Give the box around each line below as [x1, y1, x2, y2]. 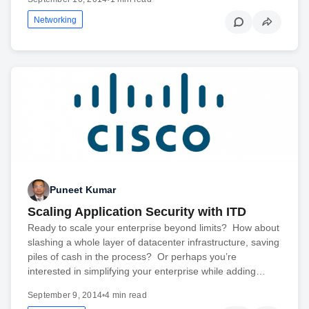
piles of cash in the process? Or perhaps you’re [28, 250, 237, 262]
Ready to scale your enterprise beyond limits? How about [28, 221, 279, 233]
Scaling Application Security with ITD [28, 204, 246, 219]
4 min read [105, 290, 147, 300]
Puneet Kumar [50, 184, 116, 196]
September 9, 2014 [28, 290, 103, 300]
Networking [34, 15, 77, 26]
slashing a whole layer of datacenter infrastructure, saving [28, 236, 279, 248]
